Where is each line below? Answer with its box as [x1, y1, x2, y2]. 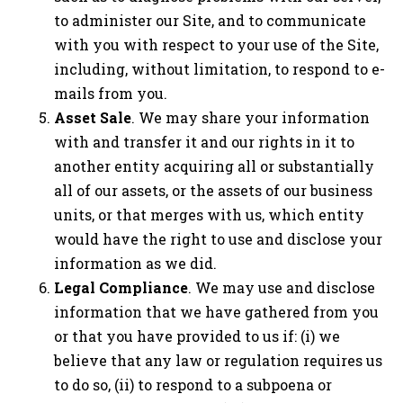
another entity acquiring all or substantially [54, 156, 374, 175]
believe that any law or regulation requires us [54, 350, 382, 370]
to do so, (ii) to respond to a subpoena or [54, 374, 332, 394]
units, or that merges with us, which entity [54, 204, 364, 224]
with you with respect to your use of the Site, [54, 34, 379, 54]
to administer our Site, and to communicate [54, 10, 366, 30]
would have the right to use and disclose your [54, 228, 382, 248]
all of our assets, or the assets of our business [54, 180, 372, 200]
